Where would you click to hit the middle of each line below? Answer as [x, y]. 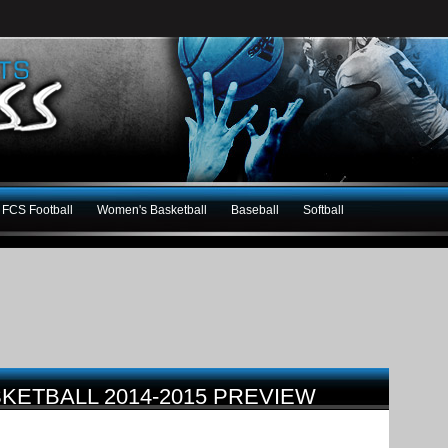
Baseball [255, 209]
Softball [323, 209]
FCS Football [37, 209]
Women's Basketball [152, 209]
